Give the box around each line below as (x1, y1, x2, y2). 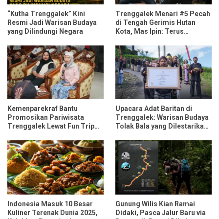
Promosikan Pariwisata (7, 113, 84, 122)
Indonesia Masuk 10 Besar (7, 199, 93, 208)
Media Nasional (7, 140, 58, 148)
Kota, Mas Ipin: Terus (115, 27, 184, 35)
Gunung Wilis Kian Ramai (115, 199, 195, 208)
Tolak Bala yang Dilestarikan (115, 122, 208, 131)
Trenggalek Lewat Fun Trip (7, 122, 94, 131)
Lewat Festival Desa (115, 131, 179, 139)
